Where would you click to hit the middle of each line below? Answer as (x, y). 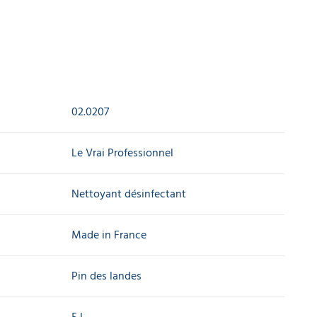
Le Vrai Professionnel (122, 152)
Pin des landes (106, 276)
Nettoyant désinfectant (129, 194)
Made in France (109, 235)
